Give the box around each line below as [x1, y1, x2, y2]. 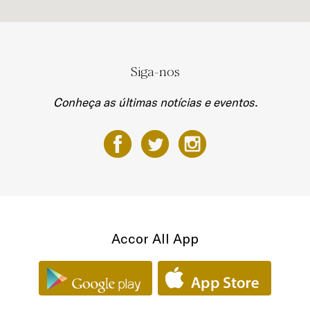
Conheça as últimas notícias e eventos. [53, 95, 257, 109]
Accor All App [111, 230, 199, 247]
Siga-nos [130, 64, 180, 80]
